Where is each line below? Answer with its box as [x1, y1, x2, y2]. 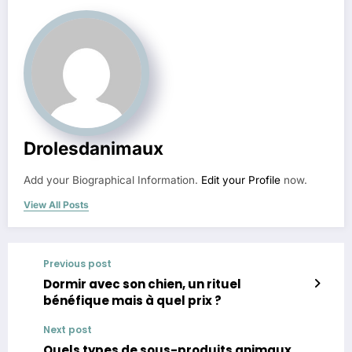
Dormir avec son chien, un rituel [43, 276, 241, 293]
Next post [43, 323, 92, 337]
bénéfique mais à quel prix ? [43, 292, 222, 310]
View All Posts [24, 199, 89, 211]
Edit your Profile [201, 174, 280, 187]
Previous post [43, 257, 112, 271]
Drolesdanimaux [24, 137, 163, 159]
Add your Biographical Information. [24, 174, 201, 187]
